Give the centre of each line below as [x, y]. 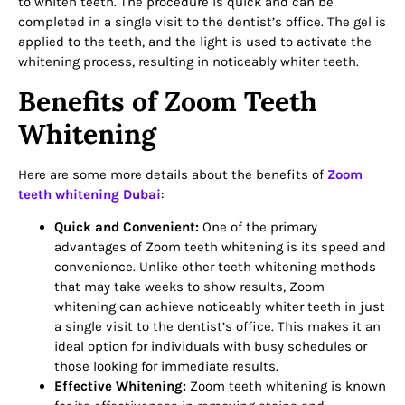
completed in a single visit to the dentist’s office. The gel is [202, 22]
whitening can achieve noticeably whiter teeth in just [220, 307]
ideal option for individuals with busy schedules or [211, 347]
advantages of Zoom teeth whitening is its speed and [220, 247]
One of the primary [258, 227]
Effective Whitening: [120, 386]
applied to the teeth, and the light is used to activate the [195, 42]
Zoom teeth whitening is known [286, 386]
